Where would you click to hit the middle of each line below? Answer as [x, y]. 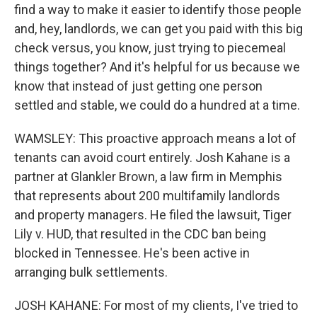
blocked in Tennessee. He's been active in [132, 253]
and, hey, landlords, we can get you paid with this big [158, 29]
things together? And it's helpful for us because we [157, 67]
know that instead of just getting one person [138, 86]
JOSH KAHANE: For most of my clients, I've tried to [156, 305]
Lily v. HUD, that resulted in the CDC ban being [140, 234]
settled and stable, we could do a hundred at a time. [157, 105]
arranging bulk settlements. [91, 272]
